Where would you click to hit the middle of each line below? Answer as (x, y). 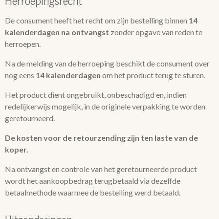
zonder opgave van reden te (156, 32)
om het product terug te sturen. (153, 75)
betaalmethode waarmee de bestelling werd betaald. (93, 192)
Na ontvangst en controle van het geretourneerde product (101, 169)
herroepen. (23, 44)
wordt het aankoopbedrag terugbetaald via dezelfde (93, 181)
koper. (17, 149)
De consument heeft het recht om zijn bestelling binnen (97, 20)
